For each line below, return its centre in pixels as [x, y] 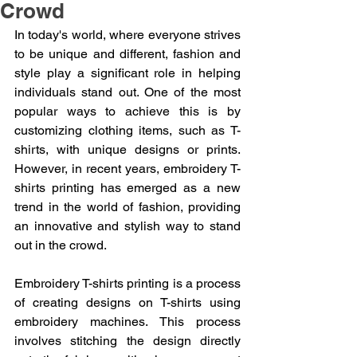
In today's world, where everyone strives [127, 35]
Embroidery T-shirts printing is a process [127, 283]
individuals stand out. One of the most [127, 92]
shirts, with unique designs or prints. [127, 149]
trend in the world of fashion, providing [127, 207]
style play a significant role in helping [127, 73]
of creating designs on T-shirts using [127, 302]
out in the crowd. [61, 245]
